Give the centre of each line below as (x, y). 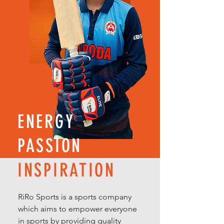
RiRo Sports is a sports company (75, 197)
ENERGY (46, 121)
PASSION (50, 145)
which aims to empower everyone (77, 209)
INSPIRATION (66, 170)
